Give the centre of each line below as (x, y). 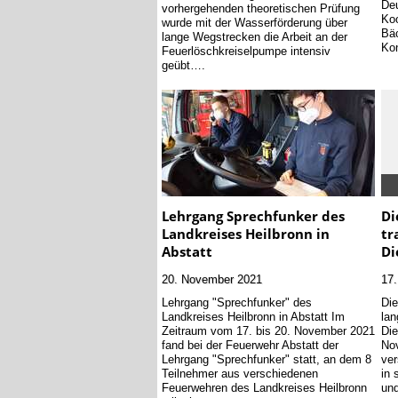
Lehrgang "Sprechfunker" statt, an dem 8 (267, 358)
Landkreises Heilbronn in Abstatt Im (253, 316)
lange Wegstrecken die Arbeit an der (255, 37)
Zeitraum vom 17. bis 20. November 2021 (268, 330)
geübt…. (183, 65)
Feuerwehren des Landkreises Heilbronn (264, 387)
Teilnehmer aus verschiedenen (240, 373)
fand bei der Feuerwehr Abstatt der (250, 344)
